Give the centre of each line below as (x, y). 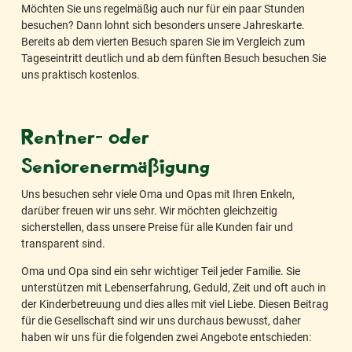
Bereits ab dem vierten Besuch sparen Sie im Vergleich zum (163, 41)
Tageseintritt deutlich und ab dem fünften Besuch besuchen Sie (174, 57)
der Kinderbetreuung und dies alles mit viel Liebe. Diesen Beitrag (175, 304)
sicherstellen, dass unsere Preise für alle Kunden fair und (157, 226)
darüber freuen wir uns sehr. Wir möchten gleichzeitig (149, 210)
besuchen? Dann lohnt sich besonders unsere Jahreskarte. (163, 24)
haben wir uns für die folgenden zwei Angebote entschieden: (166, 337)
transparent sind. (63, 243)
